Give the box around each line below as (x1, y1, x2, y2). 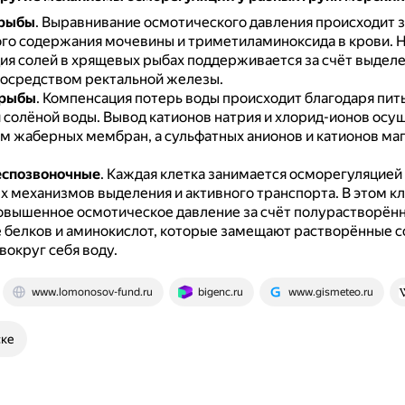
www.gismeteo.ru (287, 286, 373, 298)
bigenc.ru (197, 286, 243, 298)
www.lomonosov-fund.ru (31, 286, 153, 298)
